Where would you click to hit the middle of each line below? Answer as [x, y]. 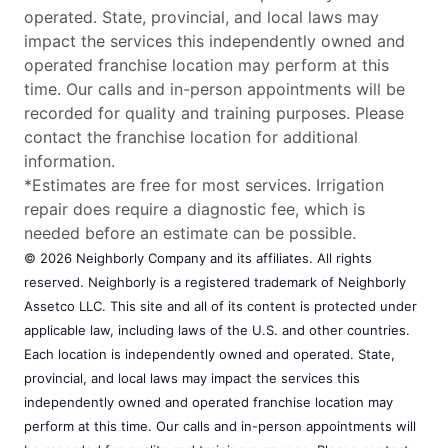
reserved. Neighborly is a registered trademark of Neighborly [215, 281]
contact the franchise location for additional [191, 136]
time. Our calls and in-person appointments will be [214, 88]
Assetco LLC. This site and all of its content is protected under [220, 305]
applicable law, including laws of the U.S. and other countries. [217, 329]
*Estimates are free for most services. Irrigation [204, 184]
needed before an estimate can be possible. [190, 232]
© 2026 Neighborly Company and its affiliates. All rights [198, 257]
